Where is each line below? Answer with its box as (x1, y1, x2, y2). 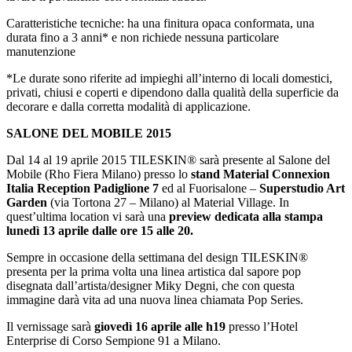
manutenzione (6, 45, 75, 59)
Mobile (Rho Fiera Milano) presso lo (6, 167, 191, 181)
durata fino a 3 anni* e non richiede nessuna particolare (6, 31, 279, 45)
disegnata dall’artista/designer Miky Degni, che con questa (6, 279, 295, 293)
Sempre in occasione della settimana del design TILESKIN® (6, 251, 308, 265)
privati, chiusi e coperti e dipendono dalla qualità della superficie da (6, 86, 339, 100)
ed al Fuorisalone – (159, 181, 259, 196)
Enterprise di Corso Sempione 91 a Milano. (6, 334, 221, 348)
